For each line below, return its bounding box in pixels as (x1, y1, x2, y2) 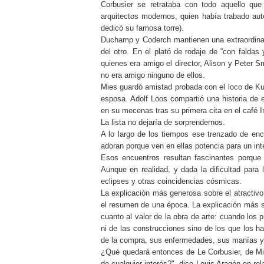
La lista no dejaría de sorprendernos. (100, 118, 225, 127)
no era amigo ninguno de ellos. (100, 71, 205, 80)
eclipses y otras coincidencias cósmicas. (100, 177, 242, 186)
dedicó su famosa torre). (100, 24, 184, 33)
